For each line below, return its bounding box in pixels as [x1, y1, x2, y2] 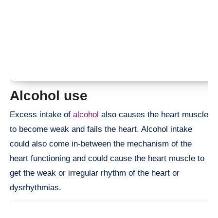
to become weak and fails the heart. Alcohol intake [10, 125, 192, 134]
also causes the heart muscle [99, 110, 208, 120]
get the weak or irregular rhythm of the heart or [10, 168, 180, 178]
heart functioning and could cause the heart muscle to [10, 154, 204, 163]
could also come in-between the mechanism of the [10, 139, 192, 149]
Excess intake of [10, 110, 73, 120]
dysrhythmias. [10, 183, 61, 193]
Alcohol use [10, 88, 88, 103]
